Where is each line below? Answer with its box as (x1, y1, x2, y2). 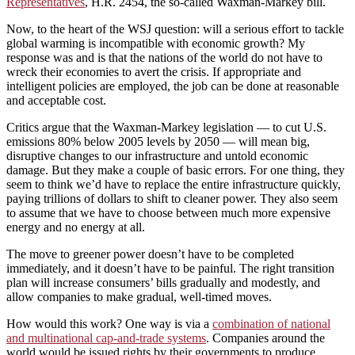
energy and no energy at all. (6, 219, 145, 234)
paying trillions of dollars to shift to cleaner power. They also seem (6, 191, 338, 205)
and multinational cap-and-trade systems (6, 330, 206, 345)
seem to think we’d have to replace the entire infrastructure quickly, (6, 177, 341, 191)
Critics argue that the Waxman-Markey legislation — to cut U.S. (6, 120, 326, 134)
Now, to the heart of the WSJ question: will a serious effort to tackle (6, 21, 344, 36)
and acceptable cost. (6, 93, 106, 107)
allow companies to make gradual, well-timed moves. (6, 289, 272, 303)
